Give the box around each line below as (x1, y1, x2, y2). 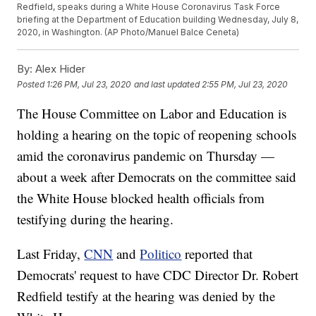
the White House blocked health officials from (17, 189, 265, 207)
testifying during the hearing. (17, 210, 174, 229)
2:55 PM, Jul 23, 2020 (202, 78, 288, 90)
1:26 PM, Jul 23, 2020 (47, 78, 132, 90)
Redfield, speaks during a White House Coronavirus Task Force (17, 1, 281, 13)
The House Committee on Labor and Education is (17, 104, 287, 123)
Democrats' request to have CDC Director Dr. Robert (17, 266, 299, 284)
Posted (17, 78, 47, 90)
